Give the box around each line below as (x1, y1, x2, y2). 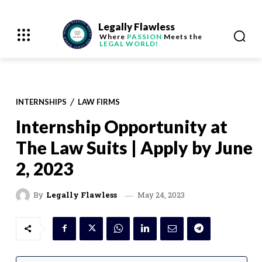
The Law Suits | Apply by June (16, 137, 253, 158)
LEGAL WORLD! (99, 39, 158, 48)
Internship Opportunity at (16, 116, 227, 137)
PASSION (126, 32, 162, 41)
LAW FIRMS (78, 96, 120, 106)
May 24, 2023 (137, 189, 185, 200)
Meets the (161, 32, 202, 41)
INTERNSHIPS (16, 96, 67, 106)
